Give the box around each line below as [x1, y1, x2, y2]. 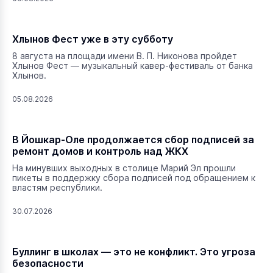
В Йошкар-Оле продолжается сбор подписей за [12, 133, 254, 146]
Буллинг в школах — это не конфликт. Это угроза [12, 246, 255, 258]
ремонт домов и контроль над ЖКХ [12, 145, 188, 157]
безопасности [12, 257, 83, 269]
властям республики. [12, 182, 105, 193]
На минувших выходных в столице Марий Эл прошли [12, 163, 236, 173]
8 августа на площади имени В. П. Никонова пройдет [12, 51, 237, 61]
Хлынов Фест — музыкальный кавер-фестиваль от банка [12, 60, 253, 71]
